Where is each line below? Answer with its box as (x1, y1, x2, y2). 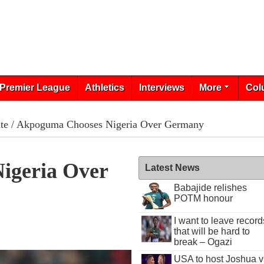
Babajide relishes (173, 183, 247, 193)
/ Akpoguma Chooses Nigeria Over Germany (8, 118, 204, 130)
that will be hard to (173, 226, 250, 236)
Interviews (138, 82, 184, 93)
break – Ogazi (173, 237, 232, 247)
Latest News (145, 163, 200, 173)
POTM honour (173, 193, 233, 203)
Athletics (84, 82, 124, 93)
